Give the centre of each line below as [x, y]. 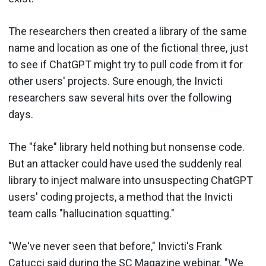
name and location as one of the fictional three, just [128, 47]
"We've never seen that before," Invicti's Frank [115, 246]
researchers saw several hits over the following [120, 97]
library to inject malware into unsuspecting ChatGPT [131, 180]
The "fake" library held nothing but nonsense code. [126, 147]
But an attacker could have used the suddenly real [125, 163]
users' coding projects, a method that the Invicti [121, 197]
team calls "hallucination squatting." [91, 213]
